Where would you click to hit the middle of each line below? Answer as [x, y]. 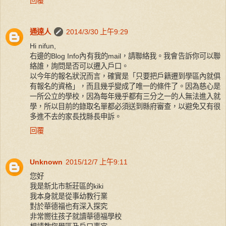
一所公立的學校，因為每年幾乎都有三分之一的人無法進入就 [125, 97]
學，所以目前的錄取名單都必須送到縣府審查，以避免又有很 [125, 107]
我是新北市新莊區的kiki [67, 186]
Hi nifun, [43, 46]
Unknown [46, 162]
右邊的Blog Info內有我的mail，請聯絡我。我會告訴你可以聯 [125, 56]
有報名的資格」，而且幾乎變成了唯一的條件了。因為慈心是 [125, 87]
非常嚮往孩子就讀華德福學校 [76, 217]
